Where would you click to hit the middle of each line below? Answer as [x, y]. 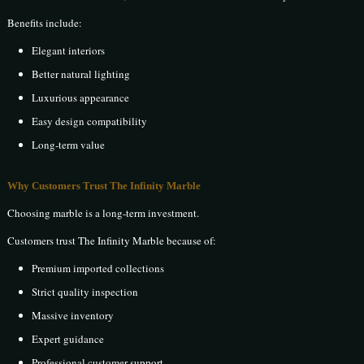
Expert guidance [68, 339]
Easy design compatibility [90, 121]
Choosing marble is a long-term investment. [104, 213]
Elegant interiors [69, 51]
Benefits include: [45, 23]
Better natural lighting [81, 74]
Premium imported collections [98, 269]
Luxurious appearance [81, 98]
